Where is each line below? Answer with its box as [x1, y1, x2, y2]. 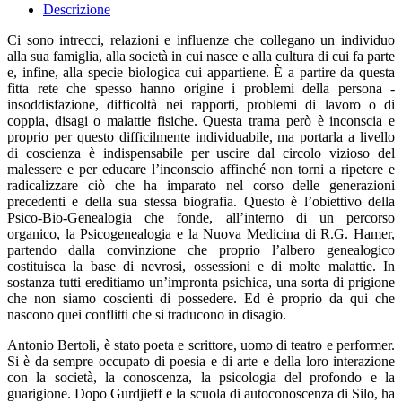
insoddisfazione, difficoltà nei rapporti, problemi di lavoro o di [7, 97, 395, 113]
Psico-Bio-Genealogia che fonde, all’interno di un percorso [7, 210, 395, 226]
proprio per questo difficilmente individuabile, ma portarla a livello [7, 129, 395, 145]
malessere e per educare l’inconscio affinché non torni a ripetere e [7, 162, 395, 178]
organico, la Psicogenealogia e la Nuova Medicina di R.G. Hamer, [7, 226, 395, 242]
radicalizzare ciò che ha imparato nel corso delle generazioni [7, 178, 395, 194]
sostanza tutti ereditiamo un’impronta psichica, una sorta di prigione [7, 275, 395, 291]
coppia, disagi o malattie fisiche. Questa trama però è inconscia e [7, 113, 395, 129]
